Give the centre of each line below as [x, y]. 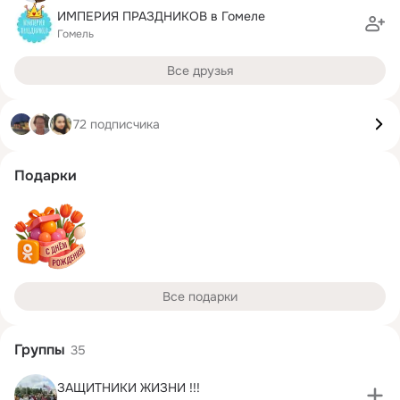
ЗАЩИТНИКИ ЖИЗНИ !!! [129, 387]
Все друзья [200, 71]
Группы [40, 350]
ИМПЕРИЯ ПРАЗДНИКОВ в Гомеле [161, 16]
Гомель [75, 33]
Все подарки [200, 296]
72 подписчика [117, 124]
